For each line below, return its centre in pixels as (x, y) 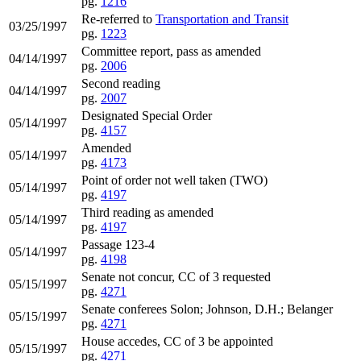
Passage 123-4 (118, 245)
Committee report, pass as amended (171, 52)
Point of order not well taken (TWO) (174, 180)
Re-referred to (118, 19)
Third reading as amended (147, 213)
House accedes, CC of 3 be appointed (177, 342)
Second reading (121, 84)
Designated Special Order (147, 116)
